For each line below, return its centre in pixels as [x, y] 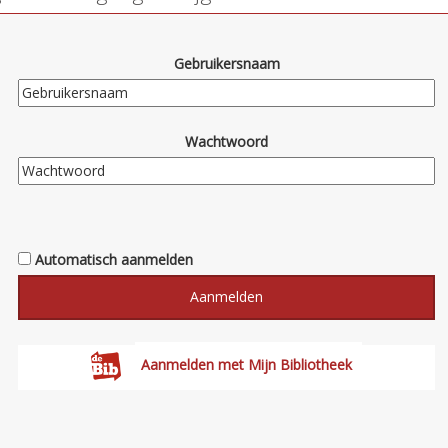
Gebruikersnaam [226, 63]
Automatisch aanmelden [114, 259]
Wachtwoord [226, 141]
